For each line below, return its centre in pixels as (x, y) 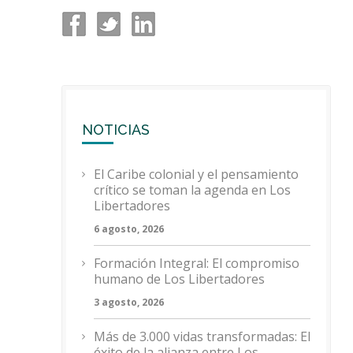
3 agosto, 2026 (129, 302)
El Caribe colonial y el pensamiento (196, 174)
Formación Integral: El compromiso (197, 263)
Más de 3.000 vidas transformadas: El (202, 336)
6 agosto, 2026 (129, 229)
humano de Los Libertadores (179, 279)
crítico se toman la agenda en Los (192, 190)
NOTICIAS (116, 129)
